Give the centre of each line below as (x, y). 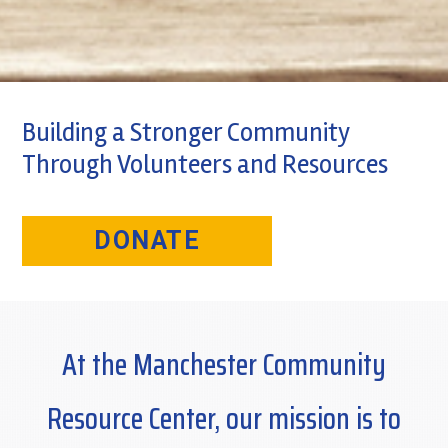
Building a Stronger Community (186, 133)
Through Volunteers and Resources (205, 165)
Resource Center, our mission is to (224, 419)
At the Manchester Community (224, 365)
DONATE (147, 241)
